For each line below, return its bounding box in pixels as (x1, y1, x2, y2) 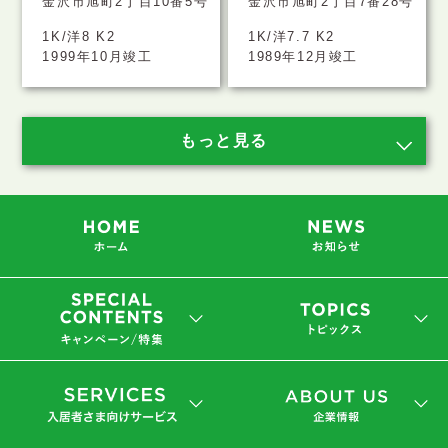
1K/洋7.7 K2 (248, 28, 336, 44)
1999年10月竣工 (42, 48, 153, 64)
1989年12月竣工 (248, 48, 359, 64)
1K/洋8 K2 (42, 28, 116, 44)
